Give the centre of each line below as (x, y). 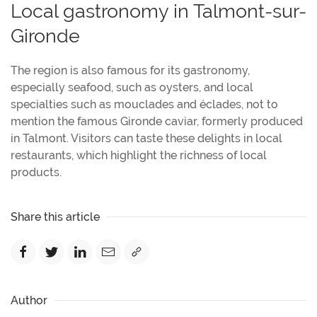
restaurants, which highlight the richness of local (139, 155)
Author (29, 300)
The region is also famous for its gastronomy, (130, 70)
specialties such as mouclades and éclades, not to (144, 104)
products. (36, 172)
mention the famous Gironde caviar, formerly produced (157, 121)
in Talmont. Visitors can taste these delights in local (146, 138)
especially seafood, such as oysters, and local (132, 87)
